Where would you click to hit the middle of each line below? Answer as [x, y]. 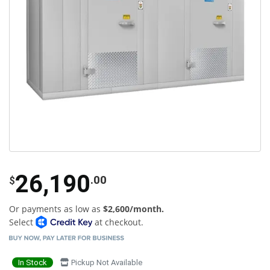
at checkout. [118, 222]
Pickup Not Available [106, 262]
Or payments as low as [56, 209]
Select [22, 222]
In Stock [33, 262]
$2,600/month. [133, 209]
